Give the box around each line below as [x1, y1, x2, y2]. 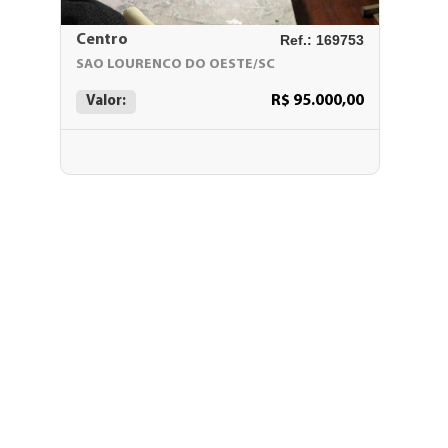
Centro [76, 32, 128, 48]
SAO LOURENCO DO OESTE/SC [76, 57, 275, 72]
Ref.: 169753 [280, 32, 364, 48]
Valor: [86, 94, 126, 109]
